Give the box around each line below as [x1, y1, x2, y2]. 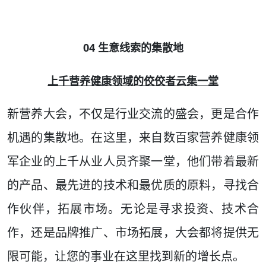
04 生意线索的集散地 [83, 40, 183, 55]
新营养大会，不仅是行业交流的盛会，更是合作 [7, 106, 259, 122]
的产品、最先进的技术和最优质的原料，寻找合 [7, 177, 259, 194]
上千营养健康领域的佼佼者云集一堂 [47, 74, 218, 88]
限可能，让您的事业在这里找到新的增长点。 [7, 248, 245, 265]
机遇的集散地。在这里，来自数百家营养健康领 [7, 129, 259, 146]
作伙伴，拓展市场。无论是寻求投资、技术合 [7, 201, 259, 217]
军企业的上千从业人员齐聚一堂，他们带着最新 [7, 153, 259, 170]
